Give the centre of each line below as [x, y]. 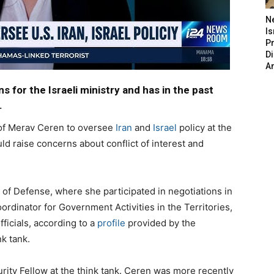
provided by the [161, 223]
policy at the [204, 128]
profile [111, 223]
